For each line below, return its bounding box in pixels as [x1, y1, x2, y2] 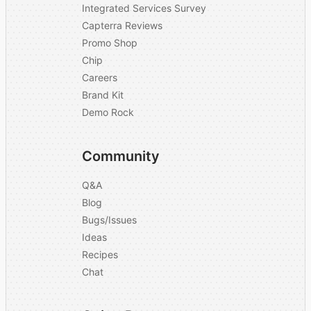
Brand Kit [82, 88, 124, 101]
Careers [82, 71, 117, 83]
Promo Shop [82, 36, 137, 49]
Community [82, 147, 160, 165]
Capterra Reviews [82, 19, 162, 31]
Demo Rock [82, 106, 134, 118]
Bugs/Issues [82, 213, 137, 226]
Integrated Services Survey [82, 1, 206, 14]
